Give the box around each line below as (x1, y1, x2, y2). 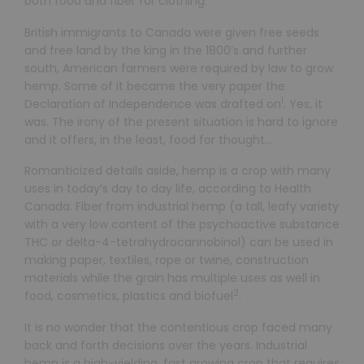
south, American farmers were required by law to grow (24, 59, 333, 76)
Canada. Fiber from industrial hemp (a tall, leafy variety (24, 198, 339, 215)
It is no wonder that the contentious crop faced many (24, 319, 332, 336)
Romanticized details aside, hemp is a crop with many (24, 162, 331, 180)
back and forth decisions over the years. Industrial (24, 337, 307, 354)
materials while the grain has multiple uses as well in (24, 270, 320, 287)
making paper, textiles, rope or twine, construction (24, 252, 309, 269)
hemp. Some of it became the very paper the (24, 77, 285, 94)
